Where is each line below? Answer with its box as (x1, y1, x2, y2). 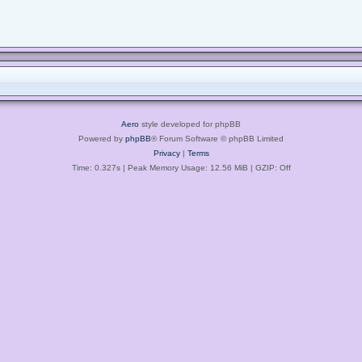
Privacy (153, 148, 180, 158)
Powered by (78, 133, 125, 143)
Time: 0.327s (71, 162, 120, 172)
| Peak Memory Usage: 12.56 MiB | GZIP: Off (120, 162, 291, 172)
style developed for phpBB (139, 119, 241, 128)
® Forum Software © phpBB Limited (151, 133, 284, 143)
